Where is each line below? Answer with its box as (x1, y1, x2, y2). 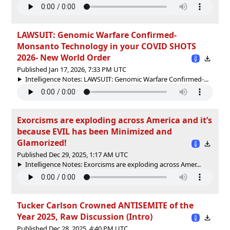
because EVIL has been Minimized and (17, 125, 172, 137)
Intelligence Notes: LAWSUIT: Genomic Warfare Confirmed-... (25, 74, 208, 84)
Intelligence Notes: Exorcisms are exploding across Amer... (25, 159, 201, 169)
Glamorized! (17, 137, 67, 148)
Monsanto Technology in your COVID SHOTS (17, 40, 196, 52)
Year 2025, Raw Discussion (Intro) (17, 210, 152, 222)
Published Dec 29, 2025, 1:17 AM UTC (17, 149, 128, 159)
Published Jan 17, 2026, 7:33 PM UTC (17, 64, 126, 74)
